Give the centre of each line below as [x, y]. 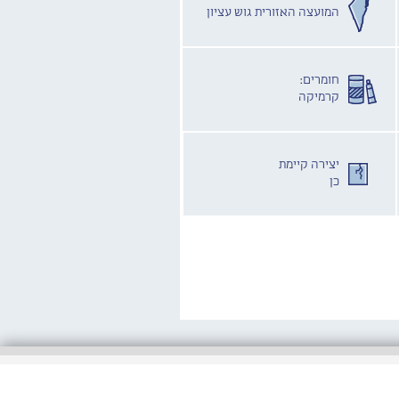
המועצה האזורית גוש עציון [273, 12]
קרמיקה [319, 97]
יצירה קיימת [309, 164]
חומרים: [320, 80]
